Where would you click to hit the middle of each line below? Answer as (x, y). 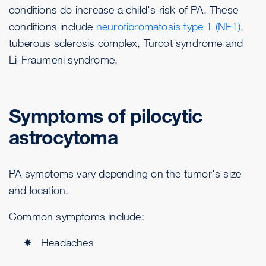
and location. (39, 190)
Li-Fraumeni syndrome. (64, 60)
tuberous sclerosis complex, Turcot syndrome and (126, 43)
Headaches (67, 243)
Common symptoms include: (77, 216)
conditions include (51, 26)
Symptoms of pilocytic (106, 116)
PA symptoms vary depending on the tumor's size (125, 174)
